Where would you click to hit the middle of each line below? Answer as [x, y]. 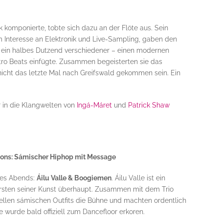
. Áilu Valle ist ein [138, 178]
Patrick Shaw [149, 105]
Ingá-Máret [94, 105]
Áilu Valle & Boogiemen [74, 178]
